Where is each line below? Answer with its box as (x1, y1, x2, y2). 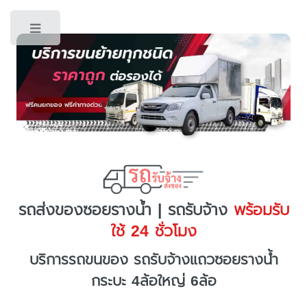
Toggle (73, 23, 102, 38)
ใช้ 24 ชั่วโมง (110, 219, 197, 243)
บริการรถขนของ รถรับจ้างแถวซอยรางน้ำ (29, 249, 278, 271)
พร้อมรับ (227, 197, 289, 222)
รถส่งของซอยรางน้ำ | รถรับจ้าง (18, 197, 228, 222)
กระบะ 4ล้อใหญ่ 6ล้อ (90, 270, 217, 293)
